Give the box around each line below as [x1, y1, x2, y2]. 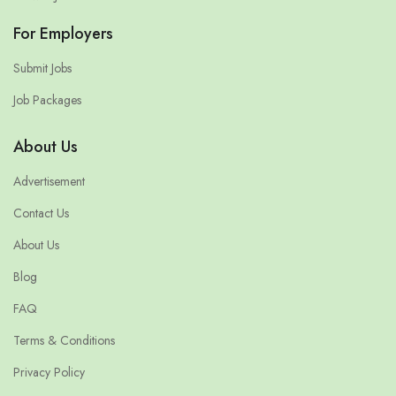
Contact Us [13, 204, 69, 223]
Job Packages [13, 91, 81, 110]
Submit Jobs [13, 59, 72, 78]
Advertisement [13, 172, 85, 191]
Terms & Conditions [13, 331, 115, 350]
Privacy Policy [13, 363, 85, 382]
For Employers [13, 22, 113, 46]
